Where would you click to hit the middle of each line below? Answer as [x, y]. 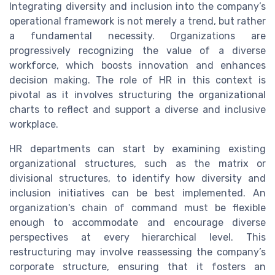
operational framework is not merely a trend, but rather [137, 21]
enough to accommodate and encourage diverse [137, 222]
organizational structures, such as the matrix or [137, 163]
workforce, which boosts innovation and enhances [137, 65]
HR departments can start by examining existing [137, 149]
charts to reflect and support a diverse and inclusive [137, 109]
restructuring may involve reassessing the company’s [137, 252]
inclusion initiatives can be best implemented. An [137, 193]
